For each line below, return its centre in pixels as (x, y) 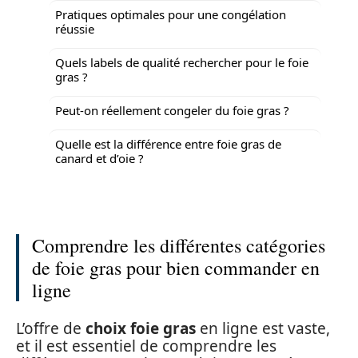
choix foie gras (141, 328)
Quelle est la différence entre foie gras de (168, 143)
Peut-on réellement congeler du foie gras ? (172, 110)
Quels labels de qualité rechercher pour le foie (182, 62)
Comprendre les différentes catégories (179, 245)
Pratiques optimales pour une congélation (171, 14)
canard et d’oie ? (99, 158)
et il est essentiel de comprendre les (146, 346)
